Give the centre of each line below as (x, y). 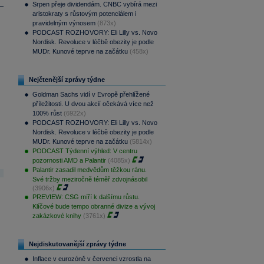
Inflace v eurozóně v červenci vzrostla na (91, 259)
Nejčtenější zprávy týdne (67, 80)
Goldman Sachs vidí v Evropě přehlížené (91, 94)
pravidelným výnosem (64, 23)
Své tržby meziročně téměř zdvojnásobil (90, 179)
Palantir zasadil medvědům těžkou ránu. (89, 170)
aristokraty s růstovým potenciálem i (84, 14)
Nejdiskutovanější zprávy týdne (77, 244)
